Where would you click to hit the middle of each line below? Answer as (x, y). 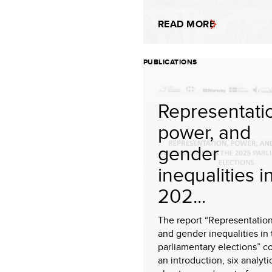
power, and (204, 132)
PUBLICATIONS (170, 62)
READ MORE (187, 24)
